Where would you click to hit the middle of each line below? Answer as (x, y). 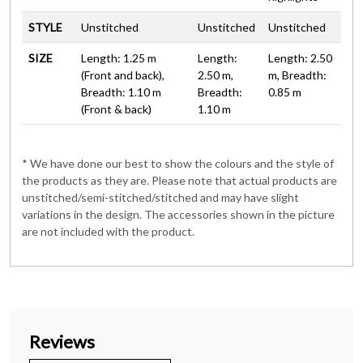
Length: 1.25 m (119, 58)
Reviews (62, 341)
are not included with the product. (108, 231)
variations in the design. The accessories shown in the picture (178, 214)
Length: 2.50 (300, 58)
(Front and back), (123, 75)
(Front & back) (116, 109)
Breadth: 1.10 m (121, 92)
